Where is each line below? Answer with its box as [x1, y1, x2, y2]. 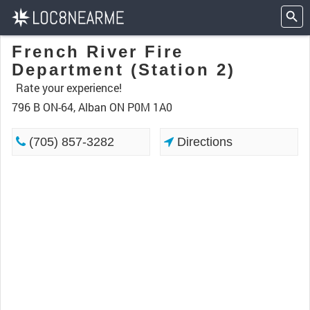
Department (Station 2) [12, 60, 235, 79]
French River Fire [12, 42, 183, 61]
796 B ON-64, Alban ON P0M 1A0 [12, 100, 172, 114]
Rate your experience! [16, 80, 122, 95]
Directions [174, 135, 233, 149]
